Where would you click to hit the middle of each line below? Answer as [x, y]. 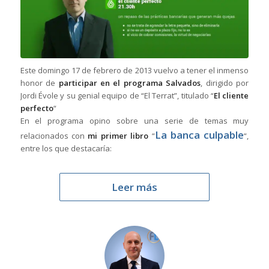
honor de [39, 83]
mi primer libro [118, 135]
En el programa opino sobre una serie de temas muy [134, 120]
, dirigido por [225, 83]
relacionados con [54, 135]
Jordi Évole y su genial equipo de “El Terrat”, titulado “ [117, 95]
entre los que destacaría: [66, 148]
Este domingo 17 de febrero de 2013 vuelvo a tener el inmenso [134, 70]
